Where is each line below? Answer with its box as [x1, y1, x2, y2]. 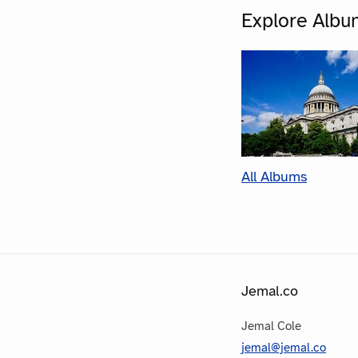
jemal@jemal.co [241, 340, 326, 355]
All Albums [241, 167, 307, 185]
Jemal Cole [241, 318, 301, 333]
